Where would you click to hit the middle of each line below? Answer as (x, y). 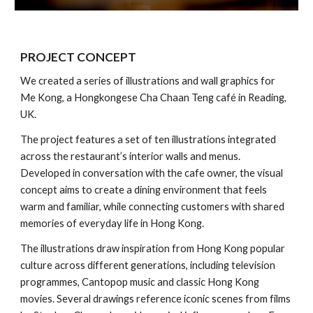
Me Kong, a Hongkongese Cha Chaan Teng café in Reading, (154, 97)
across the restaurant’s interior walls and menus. (131, 156)
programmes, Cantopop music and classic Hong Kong (140, 282)
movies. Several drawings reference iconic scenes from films (156, 299)
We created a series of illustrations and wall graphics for (148, 81)
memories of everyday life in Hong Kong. (112, 223)
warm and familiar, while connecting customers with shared (153, 206)
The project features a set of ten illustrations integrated (148, 139)
